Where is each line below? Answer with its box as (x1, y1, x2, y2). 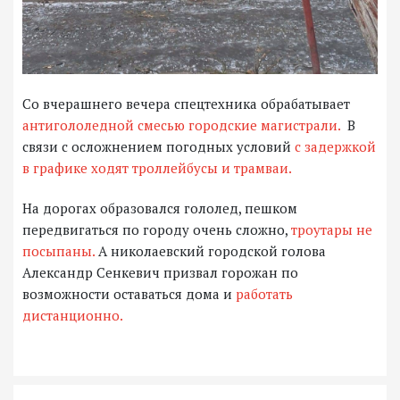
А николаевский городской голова (95, 242, 326, 261)
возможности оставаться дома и (22, 285, 236, 304)
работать (236, 285, 293, 304)
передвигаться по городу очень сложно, (22, 221, 287, 239)
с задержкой (291, 137, 376, 156)
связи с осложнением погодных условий (22, 137, 291, 156)
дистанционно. (22, 306, 123, 325)
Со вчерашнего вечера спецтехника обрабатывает (22, 95, 350, 113)
